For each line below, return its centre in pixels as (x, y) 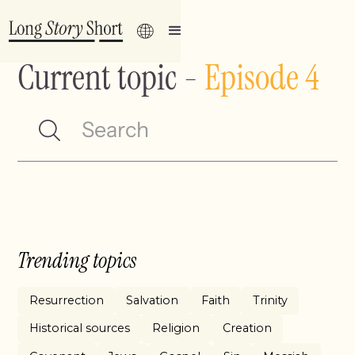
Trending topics (77, 260)
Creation (248, 328)
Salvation (153, 301)
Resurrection (66, 301)
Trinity (270, 301)
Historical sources (79, 328)
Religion (176, 328)
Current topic (97, 77)
